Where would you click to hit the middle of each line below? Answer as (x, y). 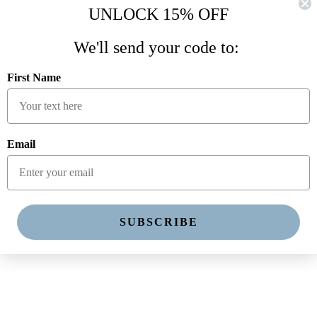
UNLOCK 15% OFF (158, 14)
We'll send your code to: (158, 47)
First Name (34, 77)
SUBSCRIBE (158, 222)
